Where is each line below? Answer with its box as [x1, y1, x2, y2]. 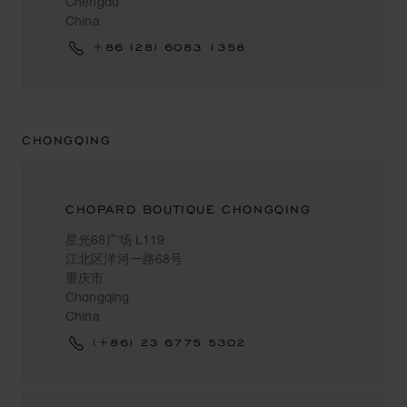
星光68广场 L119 [65, 232, 165, 247]
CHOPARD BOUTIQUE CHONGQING [65, 202, 312, 217]
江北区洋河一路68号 [65, 251, 184, 266]
